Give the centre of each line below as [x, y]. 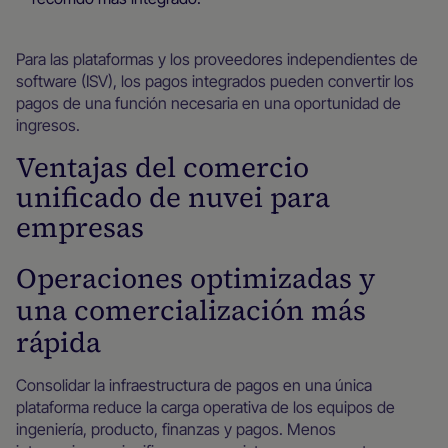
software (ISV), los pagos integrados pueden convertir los [215, 81]
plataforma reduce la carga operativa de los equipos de [205, 407]
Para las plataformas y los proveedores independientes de [217, 59]
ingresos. [48, 125]
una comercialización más [191, 310]
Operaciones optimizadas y [195, 278]
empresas [80, 227]
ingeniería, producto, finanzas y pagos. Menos [176, 429]
